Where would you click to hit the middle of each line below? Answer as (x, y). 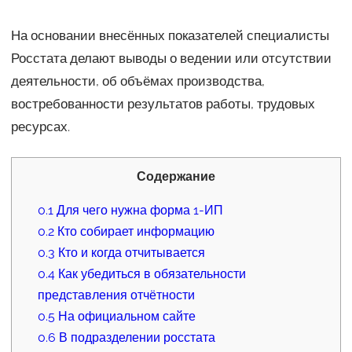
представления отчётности (117, 295)
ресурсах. (40, 126)
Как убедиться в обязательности (151, 273)
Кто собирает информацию (135, 231)
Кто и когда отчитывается (130, 252)
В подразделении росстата (136, 337)
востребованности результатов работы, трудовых (163, 103)
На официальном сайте (126, 316)
